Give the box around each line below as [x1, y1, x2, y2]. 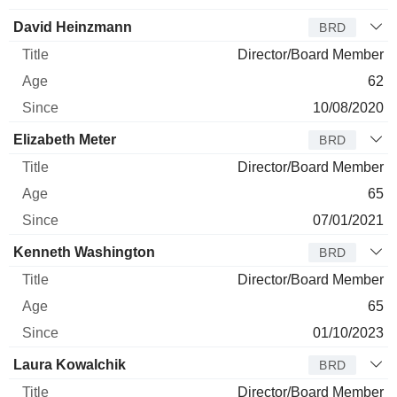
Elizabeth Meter [13, 131, 116, 147]
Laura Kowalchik [13, 356, 126, 372]
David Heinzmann [13, 19, 132, 35]
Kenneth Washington [13, 244, 155, 260]
